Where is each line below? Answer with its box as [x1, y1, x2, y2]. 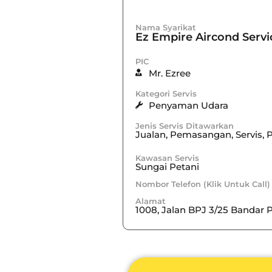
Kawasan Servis [135, 152, 199, 163]
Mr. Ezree [148, 67, 191, 79]
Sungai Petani [135, 160, 199, 172]
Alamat [135, 195, 166, 206]
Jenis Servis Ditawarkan [135, 120, 234, 131]
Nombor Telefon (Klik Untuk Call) [135, 178, 270, 189]
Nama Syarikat [135, 22, 196, 32]
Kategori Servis [135, 88, 197, 98]
